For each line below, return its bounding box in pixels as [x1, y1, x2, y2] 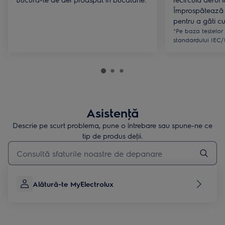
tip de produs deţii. [82, 131, 143, 140]
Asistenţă [86, 105, 139, 120]
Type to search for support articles [8, 141, 108, 149]
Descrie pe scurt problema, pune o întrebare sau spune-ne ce [13, 121, 212, 130]
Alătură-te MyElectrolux [33, 179, 114, 188]
